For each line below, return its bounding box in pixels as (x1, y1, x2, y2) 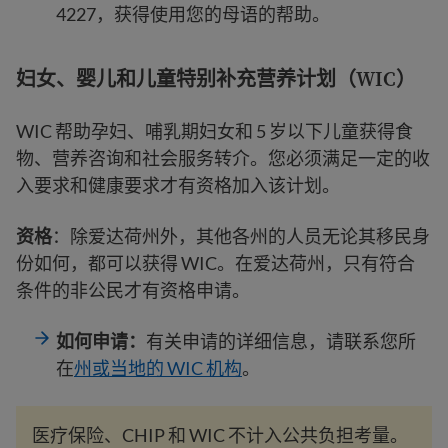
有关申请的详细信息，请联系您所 (146, 330, 416, 352)
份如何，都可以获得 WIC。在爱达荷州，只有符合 (16, 252, 415, 274)
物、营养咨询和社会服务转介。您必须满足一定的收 (16, 147, 430, 169)
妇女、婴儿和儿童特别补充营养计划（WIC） (16, 65, 416, 93)
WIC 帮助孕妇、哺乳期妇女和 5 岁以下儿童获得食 (16, 120, 413, 142)
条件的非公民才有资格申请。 (16, 279, 250, 301)
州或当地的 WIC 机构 (74, 357, 242, 379)
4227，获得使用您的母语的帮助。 (56, 3, 330, 25)
